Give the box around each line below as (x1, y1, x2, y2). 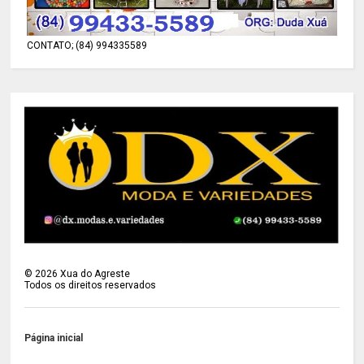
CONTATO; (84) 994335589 (27, 40, 148, 52)
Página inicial (24, 332, 84, 344)
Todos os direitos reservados (24, 279, 157, 292)
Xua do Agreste (58, 268, 131, 280)
